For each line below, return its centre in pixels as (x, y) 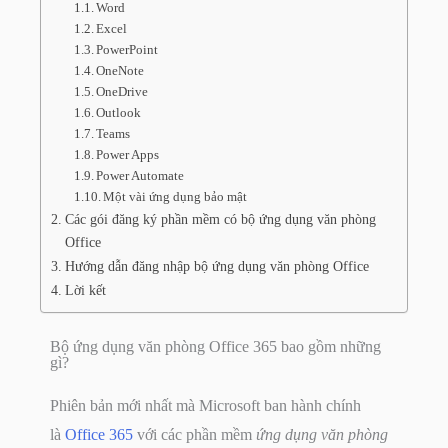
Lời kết (85, 290)
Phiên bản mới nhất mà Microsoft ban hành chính (205, 406)
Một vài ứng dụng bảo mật (175, 197)
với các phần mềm (194, 435)
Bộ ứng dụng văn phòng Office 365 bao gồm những (215, 347)
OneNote (120, 71)
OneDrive (122, 92)
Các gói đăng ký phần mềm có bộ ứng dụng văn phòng (220, 219)
